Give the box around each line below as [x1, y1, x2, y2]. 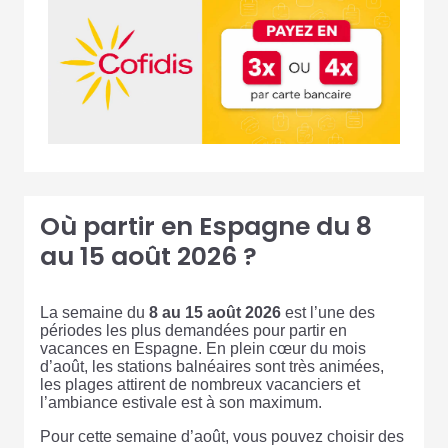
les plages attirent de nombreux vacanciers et [40, 375, 360, 393]
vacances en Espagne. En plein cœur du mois [40, 339, 366, 357]
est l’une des [281, 303, 375, 321]
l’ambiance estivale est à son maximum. [40, 393, 322, 411]
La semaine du [40, 303, 149, 321]
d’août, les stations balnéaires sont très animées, [40, 357, 384, 375]
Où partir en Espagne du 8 [40, 208, 372, 244]
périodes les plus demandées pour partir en [40, 321, 347, 339]
